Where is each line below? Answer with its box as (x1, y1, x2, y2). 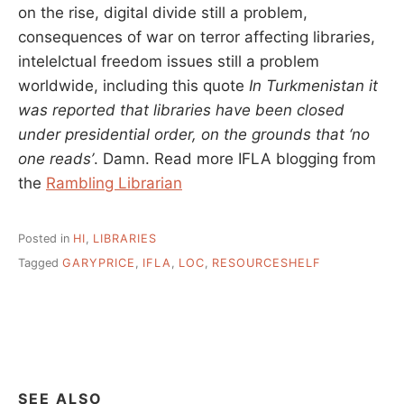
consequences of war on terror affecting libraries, (18, 28, 375, 47)
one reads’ (18, 150, 94, 169)
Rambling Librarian (46, 174, 182, 193)
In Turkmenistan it (249, 77, 378, 96)
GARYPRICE (62, 255, 135, 270)
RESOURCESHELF (212, 255, 321, 270)
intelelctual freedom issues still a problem (18, 52, 319, 71)
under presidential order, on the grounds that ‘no (18, 125, 370, 144)
